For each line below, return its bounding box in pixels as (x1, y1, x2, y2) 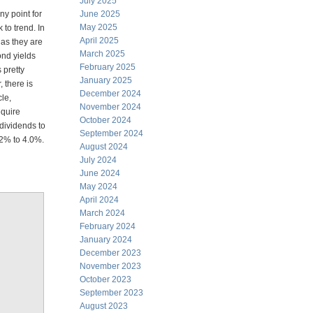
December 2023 (80, 248, 141, 258)
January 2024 (80, 235, 132, 245)
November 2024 (80, 102, 141, 112)
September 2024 (80, 129, 143, 138)
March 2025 (80, 49, 125, 59)
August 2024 (80, 142, 128, 152)
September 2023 (80, 288, 143, 298)
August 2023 (80, 301, 128, 311)
